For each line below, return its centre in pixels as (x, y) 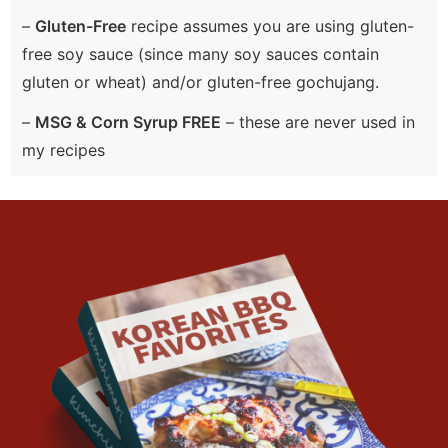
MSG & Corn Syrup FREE (128, 122)
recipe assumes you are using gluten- (270, 26)
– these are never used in (318, 122)
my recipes (63, 150)
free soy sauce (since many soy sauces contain (200, 54)
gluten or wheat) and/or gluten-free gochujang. (200, 82)
